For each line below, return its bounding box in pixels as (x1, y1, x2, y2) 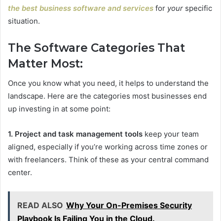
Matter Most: (8, 56, 83, 71)
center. (8, 168, 32, 178)
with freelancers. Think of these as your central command (8, 155, 209, 165)
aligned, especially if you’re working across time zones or (8, 142, 208, 152)
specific (183, 3, 212, 13)
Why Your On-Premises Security (66, 200, 192, 211)
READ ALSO (17, 200, 63, 211)
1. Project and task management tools (8, 129, 143, 139)
